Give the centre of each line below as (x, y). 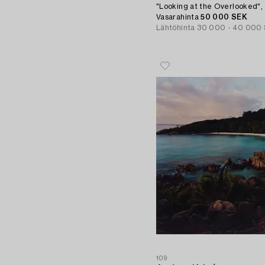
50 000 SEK (224, 17)
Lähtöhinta (176, 28)
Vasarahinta (179, 17)
